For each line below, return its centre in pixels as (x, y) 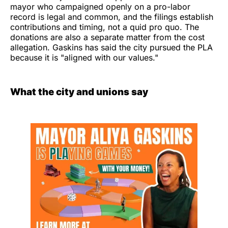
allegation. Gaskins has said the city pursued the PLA (111, 47)
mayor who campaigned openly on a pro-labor (100, 7)
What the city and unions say (79, 92)
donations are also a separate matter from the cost (107, 37)
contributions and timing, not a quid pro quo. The (105, 27)
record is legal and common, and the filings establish (112, 17)
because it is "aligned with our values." (84, 58)
